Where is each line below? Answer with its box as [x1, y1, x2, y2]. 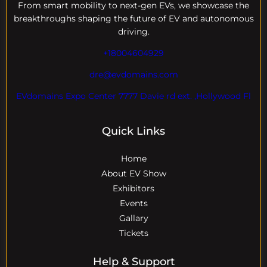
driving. [117, 26, 150, 38]
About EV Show [101, 168, 166, 179]
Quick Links [102, 125, 165, 138]
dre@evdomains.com [89, 69, 178, 80]
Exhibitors [113, 183, 154, 194]
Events [119, 198, 148, 209]
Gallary [119, 213, 148, 224]
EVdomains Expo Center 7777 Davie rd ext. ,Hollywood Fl [16, 91, 251, 102]
